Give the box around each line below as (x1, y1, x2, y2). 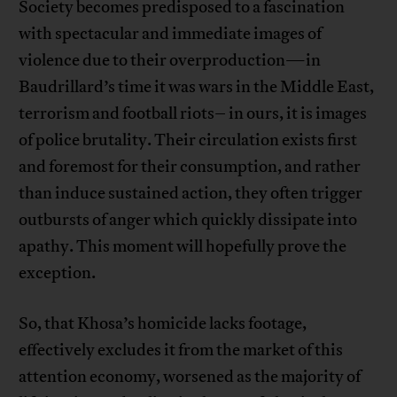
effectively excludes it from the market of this (19, 339, 344, 362)
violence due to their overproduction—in (19, 50, 322, 72)
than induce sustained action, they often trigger (19, 183, 363, 205)
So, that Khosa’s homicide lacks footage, (19, 313, 307, 335)
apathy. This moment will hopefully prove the (19, 236, 347, 258)
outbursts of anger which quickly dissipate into (19, 209, 358, 231)
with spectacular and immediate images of (19, 23, 323, 45)
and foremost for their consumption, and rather (19, 156, 362, 178)
